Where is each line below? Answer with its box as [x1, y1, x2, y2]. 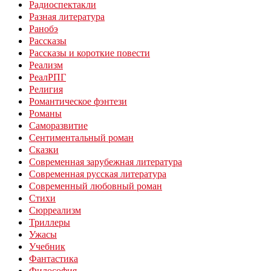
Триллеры [29, 216, 70, 229]
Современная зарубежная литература [29, 155, 182, 168]
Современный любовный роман [29, 180, 162, 192]
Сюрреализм [29, 204, 81, 217]
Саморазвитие [29, 119, 88, 132]
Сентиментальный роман [29, 131, 134, 144]
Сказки [29, 143, 59, 156]
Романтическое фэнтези [29, 95, 127, 108]
